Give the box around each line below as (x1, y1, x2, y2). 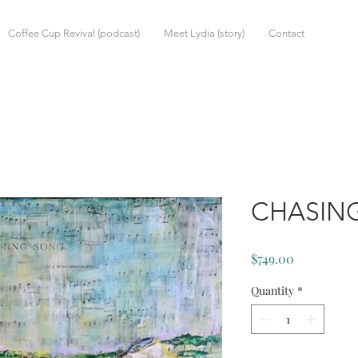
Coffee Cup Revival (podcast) (8, 27, 140, 39)
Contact (268, 27, 304, 39)
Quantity (251, 282, 294, 298)
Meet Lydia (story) (164, 27, 245, 39)
